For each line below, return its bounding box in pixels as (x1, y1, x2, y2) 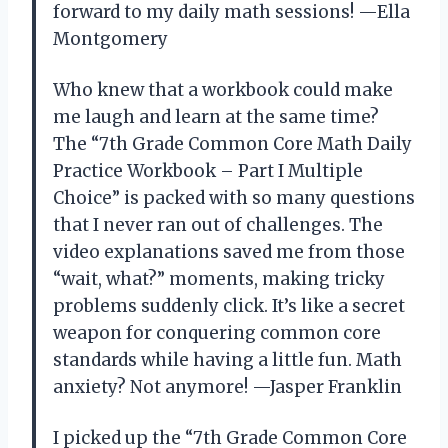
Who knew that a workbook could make (53, 78, 393, 101)
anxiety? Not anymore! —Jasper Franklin (53, 375, 402, 398)
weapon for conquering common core (53, 321, 381, 344)
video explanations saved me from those (53, 240, 405, 263)
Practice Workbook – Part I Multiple (53, 159, 363, 182)
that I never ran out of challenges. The (53, 213, 383, 236)
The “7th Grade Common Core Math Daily (53, 132, 412, 155)
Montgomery (53, 27, 168, 50)
